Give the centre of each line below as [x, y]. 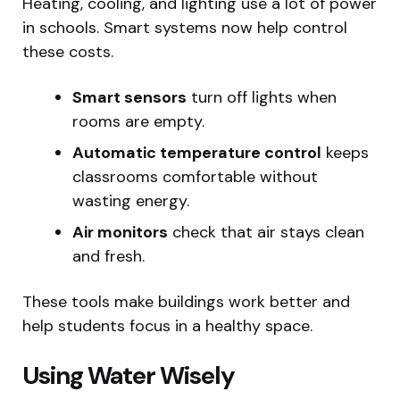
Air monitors [120, 233]
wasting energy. [131, 201]
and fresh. [108, 257]
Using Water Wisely [129, 376]
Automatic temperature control [197, 153]
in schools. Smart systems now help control [185, 28]
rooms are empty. [138, 122]
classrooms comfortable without [195, 177]
